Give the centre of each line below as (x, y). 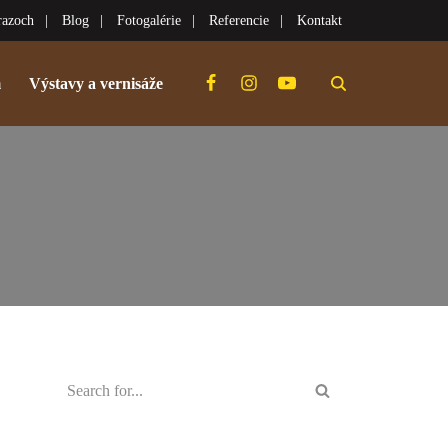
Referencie (239, 20)
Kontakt (319, 20)
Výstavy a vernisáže (96, 84)
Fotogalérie (149, 20)
